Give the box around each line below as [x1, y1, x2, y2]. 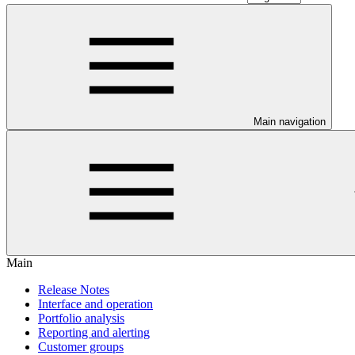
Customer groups [38, 340, 124, 353]
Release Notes [38, 283, 109, 296]
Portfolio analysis [38, 311, 124, 325]
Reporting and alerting [38, 326, 150, 339]
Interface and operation [38, 297, 153, 311]
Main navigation [254, 116, 326, 128]
